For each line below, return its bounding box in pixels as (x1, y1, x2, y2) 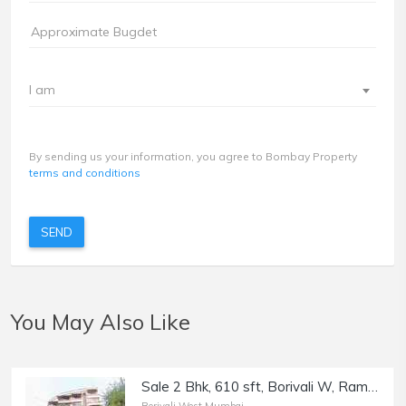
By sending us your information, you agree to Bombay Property (29, 150, 357, 164)
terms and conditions (29, 166, 140, 180)
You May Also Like (11, 308, 190, 336)
